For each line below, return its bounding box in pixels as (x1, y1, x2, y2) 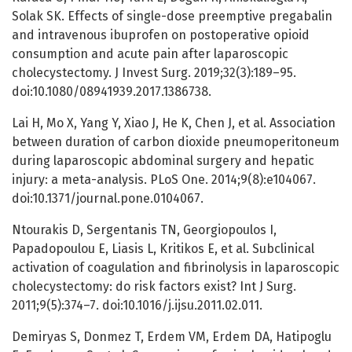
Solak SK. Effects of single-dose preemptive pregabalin (12, 9, 332, 24)
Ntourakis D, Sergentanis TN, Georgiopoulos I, (12, 222, 277, 238)
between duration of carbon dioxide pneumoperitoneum (12, 134, 339, 150)
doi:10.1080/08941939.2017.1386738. (12, 84, 211, 100)
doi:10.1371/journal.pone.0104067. (12, 191, 203, 207)
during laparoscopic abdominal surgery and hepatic (12, 153, 314, 169)
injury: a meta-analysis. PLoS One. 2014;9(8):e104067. (12, 172, 316, 188)
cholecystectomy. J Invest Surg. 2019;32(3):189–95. (12, 65, 296, 81)
